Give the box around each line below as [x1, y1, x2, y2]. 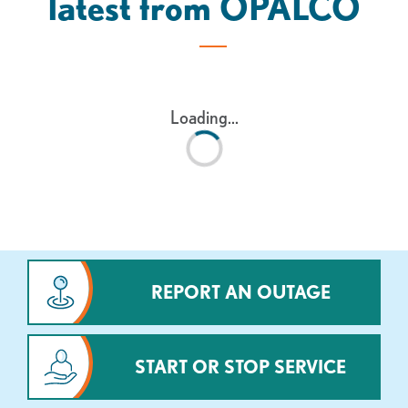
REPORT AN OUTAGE [150, 281, 331, 303]
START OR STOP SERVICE [135, 356, 346, 378]
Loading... [169, 107, 239, 128]
